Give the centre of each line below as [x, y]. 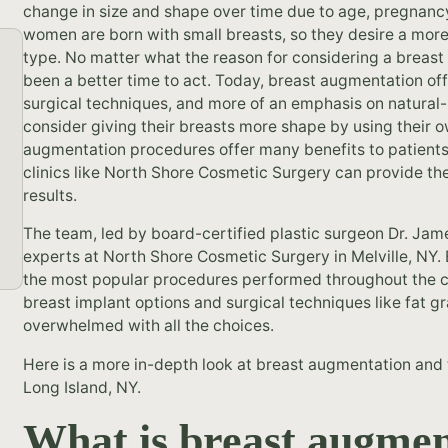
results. [50, 195]
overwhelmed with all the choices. [149, 326]
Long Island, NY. [82, 387]
